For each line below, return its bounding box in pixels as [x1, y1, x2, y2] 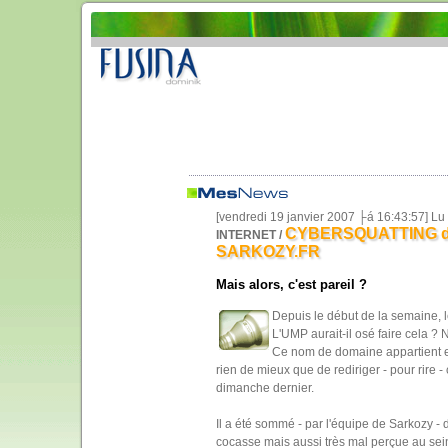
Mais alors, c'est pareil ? [215, 277, 367, 292]
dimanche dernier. [215, 381, 314, 395]
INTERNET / [215, 228, 282, 242]
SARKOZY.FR [215, 243, 320, 260]
